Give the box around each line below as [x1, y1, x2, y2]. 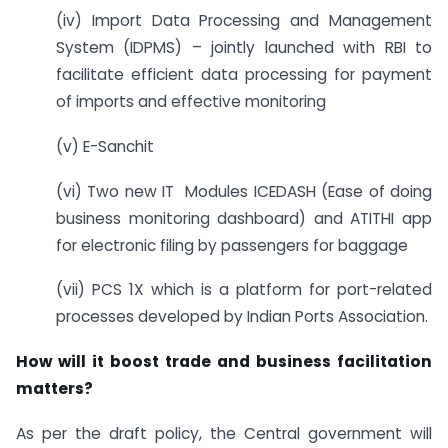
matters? [16, 378, 93, 400]
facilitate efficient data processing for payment [56, 64, 432, 85]
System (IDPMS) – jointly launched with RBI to [56, 37, 432, 58]
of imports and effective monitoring [56, 91, 326, 112]
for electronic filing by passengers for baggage [56, 234, 408, 256]
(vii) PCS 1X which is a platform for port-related [56, 279, 432, 301]
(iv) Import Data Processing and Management [56, 10, 432, 31]
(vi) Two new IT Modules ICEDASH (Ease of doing [56, 180, 432, 202]
